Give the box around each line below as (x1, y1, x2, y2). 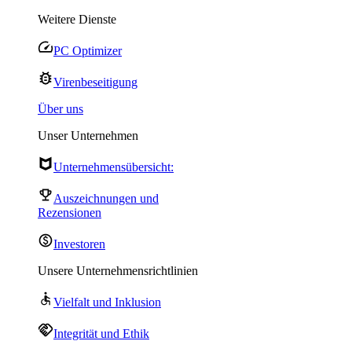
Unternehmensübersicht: (53, 160, 174, 174)
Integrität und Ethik (53, 327, 149, 340)
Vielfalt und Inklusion (53, 295, 161, 309)
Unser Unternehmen (38, 129, 138, 142)
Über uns (38, 102, 83, 115)
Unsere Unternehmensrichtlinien (38, 264, 198, 277)
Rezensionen (38, 206, 101, 219)
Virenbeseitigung (53, 75, 137, 89)
